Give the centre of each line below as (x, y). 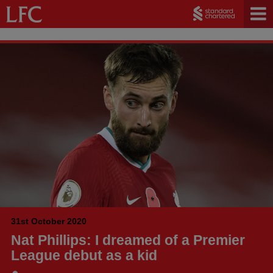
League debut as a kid (84, 255)
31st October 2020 (49, 221)
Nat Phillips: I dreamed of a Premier (128, 240)
